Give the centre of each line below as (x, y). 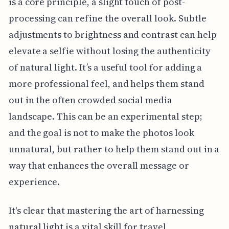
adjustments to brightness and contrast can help (112, 34)
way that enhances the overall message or (99, 165)
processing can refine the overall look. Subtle (107, 18)
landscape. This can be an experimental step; (105, 116)
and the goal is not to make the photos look (101, 132)
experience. (34, 181)
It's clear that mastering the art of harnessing (106, 210)
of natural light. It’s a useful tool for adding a (105, 67)
